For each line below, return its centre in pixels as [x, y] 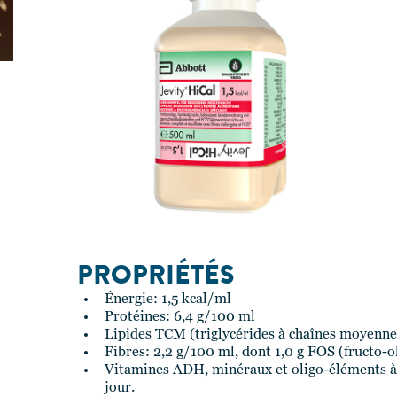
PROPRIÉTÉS [156, 275]
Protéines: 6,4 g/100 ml [180, 317]
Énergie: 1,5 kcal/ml [168, 300]
